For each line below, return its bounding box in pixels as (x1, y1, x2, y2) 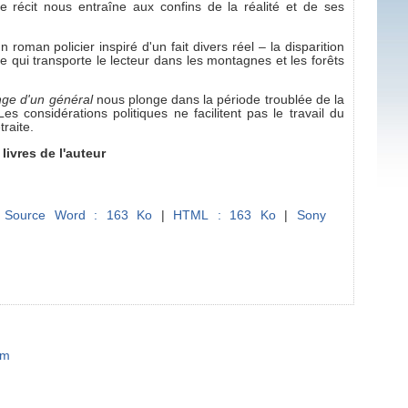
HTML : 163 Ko (173, 209, 276, 223)
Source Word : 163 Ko (5, 209, 153, 223)
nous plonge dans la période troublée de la (96, 93, 344, 107)
